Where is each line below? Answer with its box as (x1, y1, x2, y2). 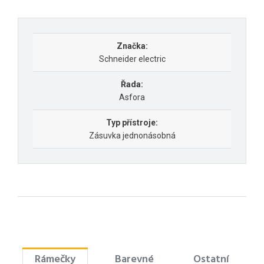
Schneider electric (98, 54, 166, 64)
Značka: (116, 41, 148, 51)
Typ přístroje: (106, 117, 158, 127)
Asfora (119, 92, 145, 102)
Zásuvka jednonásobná (88, 130, 176, 140)
